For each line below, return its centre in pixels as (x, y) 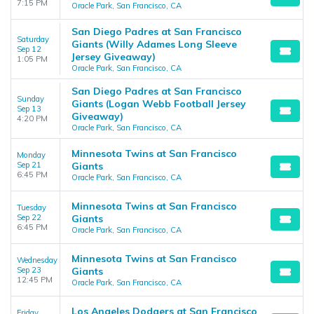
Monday (31, 155)
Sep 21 (29, 165)
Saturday (33, 39)
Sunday (30, 99)
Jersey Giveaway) (114, 57)
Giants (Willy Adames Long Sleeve (154, 44)
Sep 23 (29, 270)
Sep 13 (29, 109)
